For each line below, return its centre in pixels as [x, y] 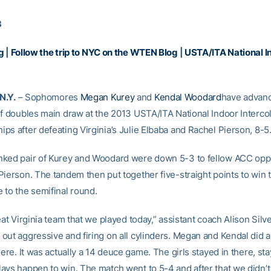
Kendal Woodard [188, 97]
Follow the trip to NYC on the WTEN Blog [94, 52]
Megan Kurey [107, 97]
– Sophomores [48, 97]
